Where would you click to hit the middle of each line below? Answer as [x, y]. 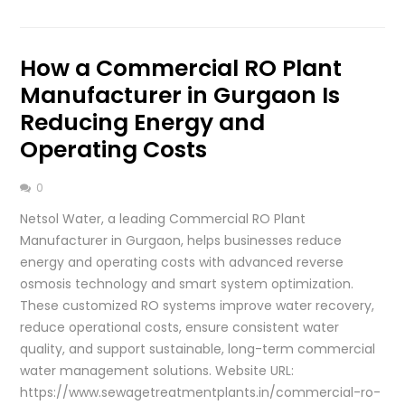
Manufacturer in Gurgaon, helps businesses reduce [181, 240]
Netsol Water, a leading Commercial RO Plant [163, 218]
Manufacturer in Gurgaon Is [180, 95]
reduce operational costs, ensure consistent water [180, 327]
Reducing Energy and [143, 122]
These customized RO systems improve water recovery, [198, 305]
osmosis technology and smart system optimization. [187, 283]
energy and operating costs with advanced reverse [182, 262]
